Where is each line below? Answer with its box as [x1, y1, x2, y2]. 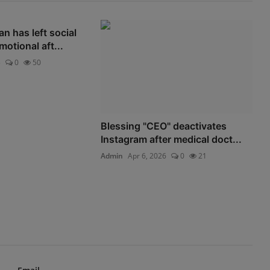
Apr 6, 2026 [128, 151, 167, 162]
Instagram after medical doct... [101, 133, 242, 146]
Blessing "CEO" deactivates [101, 120, 227, 133]
